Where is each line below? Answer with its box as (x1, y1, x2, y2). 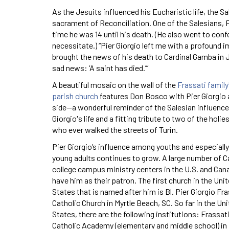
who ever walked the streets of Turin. (52, 124, 178, 134)
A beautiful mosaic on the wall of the (52, 79, 177, 89)
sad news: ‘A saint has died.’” (52, 62, 148, 73)
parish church (52, 90, 98, 101)
